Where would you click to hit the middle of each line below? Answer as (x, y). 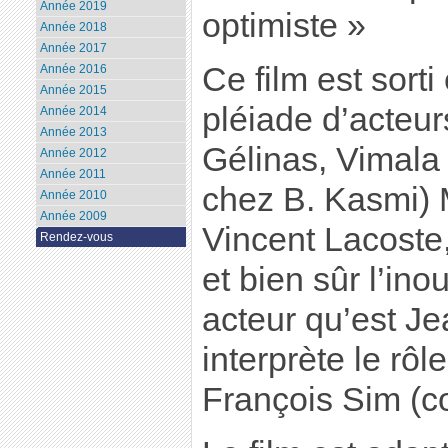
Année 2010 (73, 195)
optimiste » (283, 26)
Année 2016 (73, 69)
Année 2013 (73, 132)
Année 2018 (73, 27)
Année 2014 (73, 111)
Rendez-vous (76, 237)
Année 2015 (73, 90)
